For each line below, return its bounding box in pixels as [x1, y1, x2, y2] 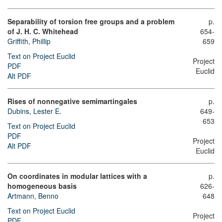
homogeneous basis [7, 180, 77, 191]
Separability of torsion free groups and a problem [7, 16, 174, 26]
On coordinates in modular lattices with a [7, 170, 147, 181]
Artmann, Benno [7, 190, 58, 201]
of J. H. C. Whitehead [7, 26, 78, 36]
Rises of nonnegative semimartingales [7, 96, 137, 106]
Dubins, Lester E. [7, 106, 61, 116]
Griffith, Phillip [7, 36, 51, 46]
